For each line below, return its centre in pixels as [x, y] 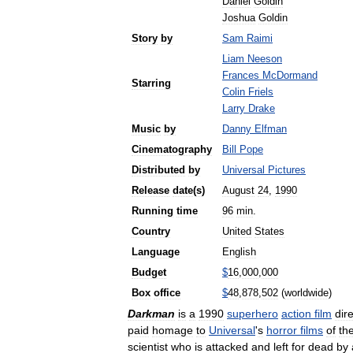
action [296, 314]
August [238, 191]
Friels [261, 92]
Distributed [158, 170]
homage [173, 330]
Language [156, 252]
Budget [149, 273]
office [167, 293]
